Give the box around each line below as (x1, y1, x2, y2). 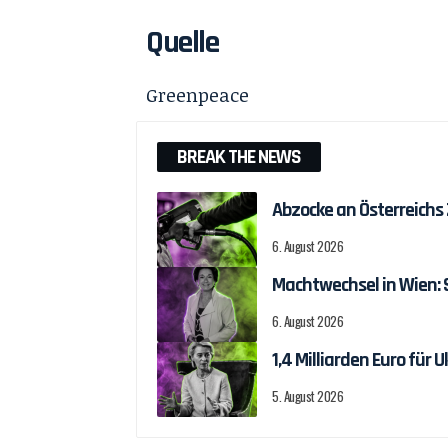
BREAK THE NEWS (177, 144, 302, 170)
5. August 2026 (272, 385, 344, 406)
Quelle (146, 22, 219, 63)
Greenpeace (146, 82, 250, 108)
